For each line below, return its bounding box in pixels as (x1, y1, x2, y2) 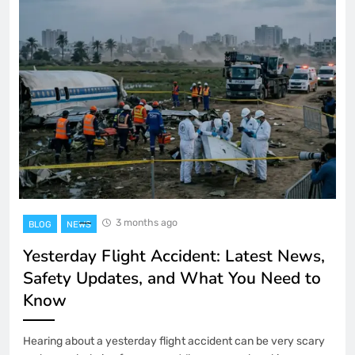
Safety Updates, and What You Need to (23, 266, 321, 289)
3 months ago (116, 216, 177, 228)
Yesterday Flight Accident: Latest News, (23, 244, 325, 267)
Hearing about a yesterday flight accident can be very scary (23, 334, 325, 348)
